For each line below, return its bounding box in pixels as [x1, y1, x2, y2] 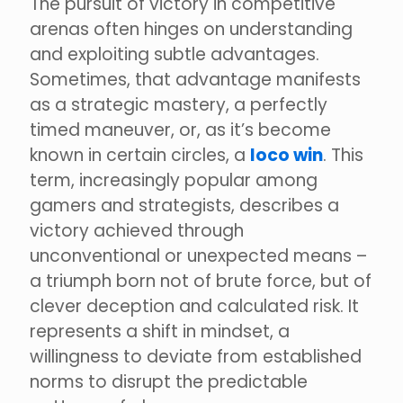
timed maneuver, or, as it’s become [30, 118, 331, 143]
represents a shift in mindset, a [30, 319, 290, 345]
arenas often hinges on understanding [30, 17, 353, 42]
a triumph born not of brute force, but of [30, 269, 372, 294]
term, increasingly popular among [30, 168, 318, 193]
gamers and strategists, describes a [30, 193, 339, 219]
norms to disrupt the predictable [30, 370, 308, 395]
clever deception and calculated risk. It [30, 294, 359, 319]
